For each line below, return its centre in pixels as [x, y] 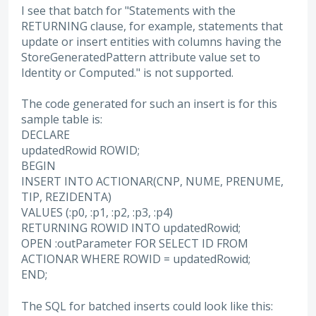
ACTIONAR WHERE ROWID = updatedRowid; [136, 259]
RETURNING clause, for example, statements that [152, 26]
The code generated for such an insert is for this [149, 104]
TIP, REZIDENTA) [66, 197]
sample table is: [62, 120]
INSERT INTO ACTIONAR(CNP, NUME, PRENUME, [152, 182]
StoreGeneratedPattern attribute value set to [141, 57]
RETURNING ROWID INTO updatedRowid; [131, 228]
